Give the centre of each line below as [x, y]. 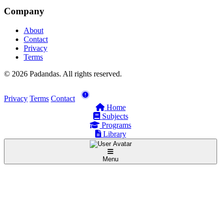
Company [24, 11]
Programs [116, 125]
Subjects [115, 116]
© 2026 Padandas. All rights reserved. [63, 74]
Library [114, 134]
